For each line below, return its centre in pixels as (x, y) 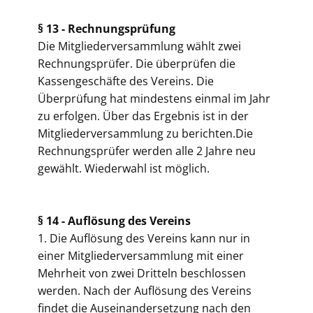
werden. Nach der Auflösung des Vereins (145, 291)
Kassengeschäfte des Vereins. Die (126, 81)
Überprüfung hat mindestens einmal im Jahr (154, 99)
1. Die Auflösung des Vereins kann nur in (144, 238)
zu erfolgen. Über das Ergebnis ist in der (143, 116)
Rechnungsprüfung (122, 29)
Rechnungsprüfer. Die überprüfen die (137, 64)
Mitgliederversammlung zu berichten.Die (145, 133)
